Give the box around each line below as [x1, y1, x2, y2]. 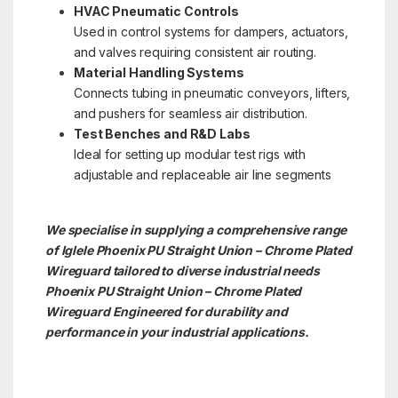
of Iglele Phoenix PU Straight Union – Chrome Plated [44, 242, 352, 258]
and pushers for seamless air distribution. [73, 105, 308, 121]
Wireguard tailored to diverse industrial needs [44, 262, 320, 278]
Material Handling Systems [73, 64, 244, 80]
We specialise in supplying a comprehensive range [44, 221, 347, 237]
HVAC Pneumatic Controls [73, 3, 239, 19]
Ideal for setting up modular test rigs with [73, 146, 306, 162]
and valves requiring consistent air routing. [73, 44, 316, 60]
